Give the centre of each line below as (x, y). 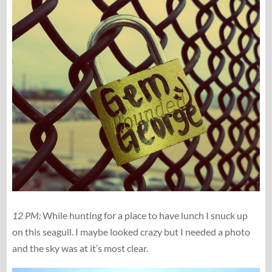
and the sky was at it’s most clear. (81, 248)
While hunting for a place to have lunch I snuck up (144, 216)
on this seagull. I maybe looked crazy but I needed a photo (131, 232)
